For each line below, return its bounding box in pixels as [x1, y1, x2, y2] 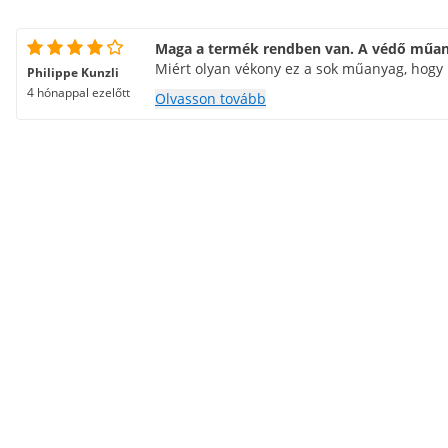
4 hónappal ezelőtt [27, 84, 130, 101]
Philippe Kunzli [27, 64, 119, 81]
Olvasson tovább [155, 89, 266, 108]
